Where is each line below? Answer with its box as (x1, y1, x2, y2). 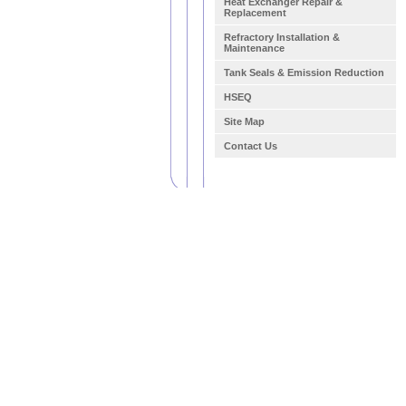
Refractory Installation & (224, 32, 340, 43)
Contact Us (224, 140, 277, 151)
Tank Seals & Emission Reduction (224, 67, 384, 78)
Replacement (224, 7, 286, 18)
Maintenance (224, 43, 285, 53)
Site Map (224, 116, 265, 127)
